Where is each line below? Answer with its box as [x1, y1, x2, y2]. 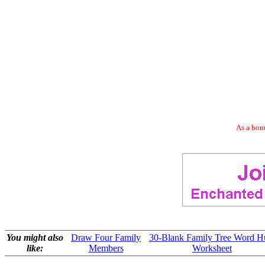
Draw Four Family [71, 232, 141, 243]
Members [88, 243, 124, 253]
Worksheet [192, 243, 232, 253]
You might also [7, 232, 63, 243]
